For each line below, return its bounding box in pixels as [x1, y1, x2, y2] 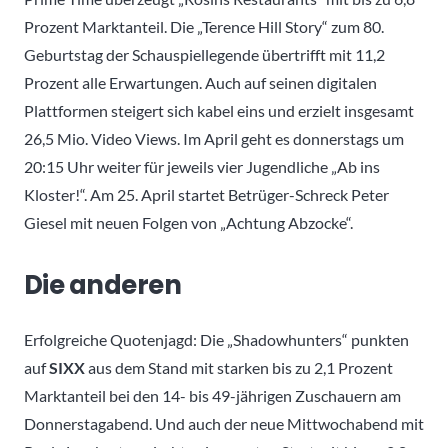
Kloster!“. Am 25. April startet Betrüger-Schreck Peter [24, 184, 389, 204]
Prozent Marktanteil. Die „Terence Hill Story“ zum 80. [24, 16, 384, 36]
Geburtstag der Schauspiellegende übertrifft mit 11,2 [24, 44, 385, 64]
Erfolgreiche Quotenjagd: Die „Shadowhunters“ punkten [24, 329, 409, 349]
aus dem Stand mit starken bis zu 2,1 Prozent [85, 357, 393, 377]
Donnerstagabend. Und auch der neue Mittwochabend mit [24, 413, 424, 433]
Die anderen [24, 266, 182, 303]
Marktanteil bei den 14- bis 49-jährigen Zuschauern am [24, 385, 401, 405]
